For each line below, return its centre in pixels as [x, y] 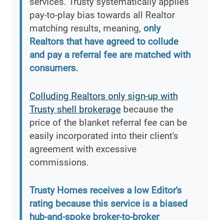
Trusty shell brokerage [75, 110]
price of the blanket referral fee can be [108, 123]
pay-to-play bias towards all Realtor [102, 15]
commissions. [59, 163]
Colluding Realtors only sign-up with [104, 96]
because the [147, 110]
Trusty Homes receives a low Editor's [106, 191]
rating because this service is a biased [109, 204]
